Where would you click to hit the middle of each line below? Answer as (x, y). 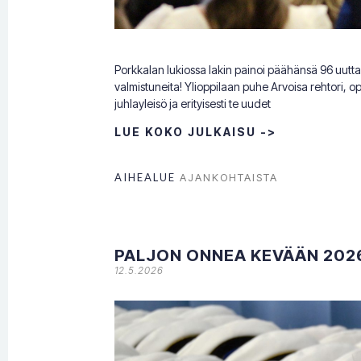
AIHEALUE (147, 177)
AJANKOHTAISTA (229, 177)
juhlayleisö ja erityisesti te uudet (193, 103)
